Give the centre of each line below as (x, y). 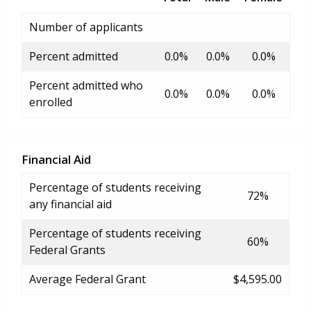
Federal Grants (67, 250)
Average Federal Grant (87, 279)
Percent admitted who (86, 85)
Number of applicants (86, 27)
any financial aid (70, 204)
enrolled (51, 102)
